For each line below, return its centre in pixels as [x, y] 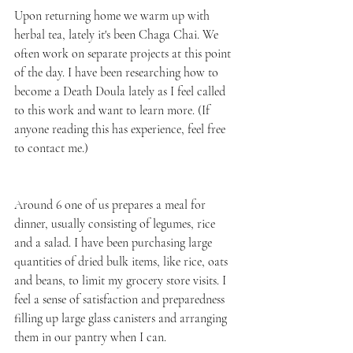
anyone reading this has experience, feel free [121, 129]
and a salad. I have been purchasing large [115, 242]
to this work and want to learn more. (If [113, 110]
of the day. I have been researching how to [118, 72]
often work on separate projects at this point [124, 53]
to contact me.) [53, 148]
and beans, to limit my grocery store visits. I [122, 280]
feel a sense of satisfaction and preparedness [121, 299]
